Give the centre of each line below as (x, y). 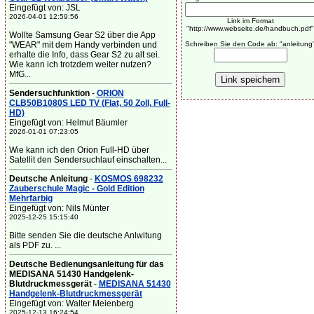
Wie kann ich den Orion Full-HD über (79, 150)
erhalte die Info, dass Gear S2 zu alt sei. (84, 55)
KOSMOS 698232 (129, 179)
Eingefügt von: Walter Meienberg (71, 303)
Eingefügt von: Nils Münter (59, 208)
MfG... (20, 74)
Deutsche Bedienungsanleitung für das (86, 264)
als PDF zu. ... (35, 245)
